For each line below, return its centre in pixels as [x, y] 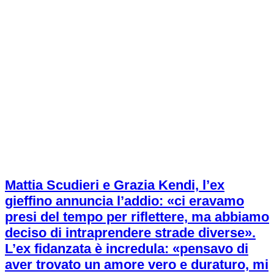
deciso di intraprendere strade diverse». [130, 233]
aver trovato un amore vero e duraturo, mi [137, 265]
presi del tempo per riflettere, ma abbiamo [137, 217]
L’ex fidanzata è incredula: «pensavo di [127, 249]
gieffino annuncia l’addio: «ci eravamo [124, 201]
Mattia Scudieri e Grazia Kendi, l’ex [115, 185]
